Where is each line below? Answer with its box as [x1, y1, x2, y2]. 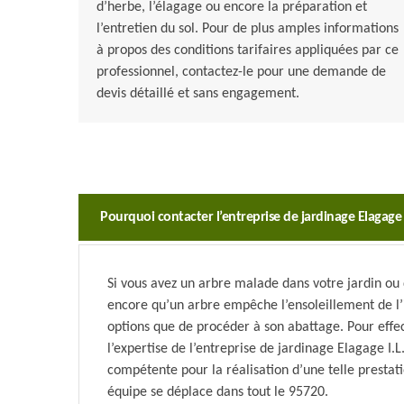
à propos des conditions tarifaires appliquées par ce [96, 43, 399, 59]
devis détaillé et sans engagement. [96, 87, 299, 102]
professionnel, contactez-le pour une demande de [96, 65, 386, 80]
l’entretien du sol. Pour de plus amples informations [96, 22, 399, 37]
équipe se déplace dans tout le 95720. [107, 385, 328, 400]
